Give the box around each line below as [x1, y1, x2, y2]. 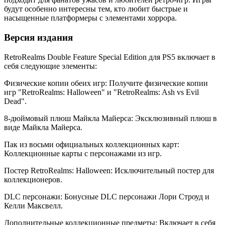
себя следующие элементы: [4, 61, 97, 70]
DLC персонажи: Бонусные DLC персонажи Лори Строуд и [4, 192, 209, 201]
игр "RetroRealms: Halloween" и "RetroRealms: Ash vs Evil [4, 87, 199, 96]
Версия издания [4, 32, 73, 43]
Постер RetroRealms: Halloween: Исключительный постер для [4, 166, 214, 175]
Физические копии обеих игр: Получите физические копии [4, 78, 208, 87]
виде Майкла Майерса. [4, 123, 82, 132]
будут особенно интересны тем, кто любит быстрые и [4, 5, 188, 14]
